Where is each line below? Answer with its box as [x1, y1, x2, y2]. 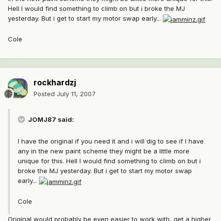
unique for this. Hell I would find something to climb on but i [18, 157, 201, 165]
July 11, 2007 [57, 90, 96, 98]
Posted [34, 90, 57, 98]
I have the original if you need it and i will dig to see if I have [18, 137, 204, 146]
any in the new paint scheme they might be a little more [18, 147, 189, 155]
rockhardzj [34, 77, 76, 88]
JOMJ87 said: [27, 115, 74, 124]
